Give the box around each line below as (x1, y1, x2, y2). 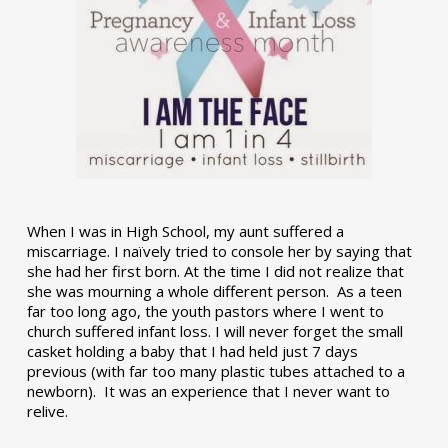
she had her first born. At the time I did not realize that (26, 261, 404, 281)
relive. (26, 401, 68, 421)
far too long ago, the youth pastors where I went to (26, 301, 384, 321)
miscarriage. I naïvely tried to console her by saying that (26, 241, 412, 261)
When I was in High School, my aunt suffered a (26, 221, 344, 241)
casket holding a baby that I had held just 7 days (26, 341, 358, 361)
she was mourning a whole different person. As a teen (26, 281, 402, 301)
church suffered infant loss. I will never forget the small (26, 321, 403, 341)
